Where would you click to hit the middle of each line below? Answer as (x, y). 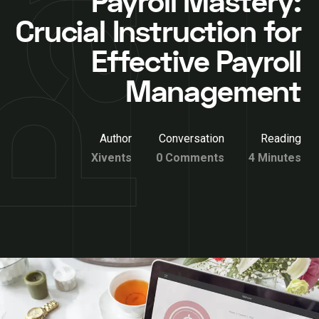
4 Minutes (275, 158)
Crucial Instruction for (158, 33)
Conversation (192, 138)
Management (213, 93)
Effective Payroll (196, 63)
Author (116, 138)
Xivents (111, 158)
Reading (281, 138)
